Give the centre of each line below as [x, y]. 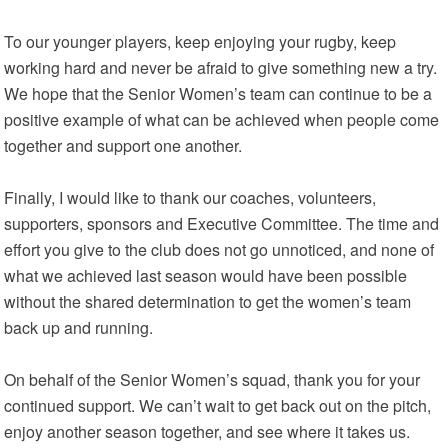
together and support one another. [123, 145]
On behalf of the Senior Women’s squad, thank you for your [212, 379]
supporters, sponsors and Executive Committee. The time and [222, 223]
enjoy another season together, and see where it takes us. [207, 431]
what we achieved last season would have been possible [206, 275]
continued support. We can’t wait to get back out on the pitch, [218, 405]
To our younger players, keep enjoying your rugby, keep [200, 41]
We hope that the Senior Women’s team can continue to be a [218, 93]
